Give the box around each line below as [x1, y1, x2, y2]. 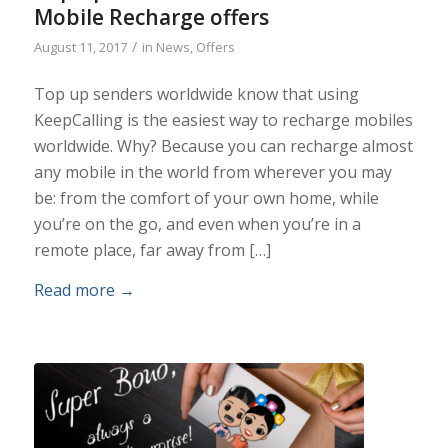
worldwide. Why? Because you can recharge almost [33, 135, 413, 158]
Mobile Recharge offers [33, 2, 269, 31]
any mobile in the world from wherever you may [33, 161, 392, 184]
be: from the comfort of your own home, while [33, 187, 379, 210]
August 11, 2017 [33, 37, 127, 56]
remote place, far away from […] [33, 239, 271, 262]
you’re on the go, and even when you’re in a [33, 213, 361, 236]
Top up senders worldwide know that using [33, 83, 359, 106]
